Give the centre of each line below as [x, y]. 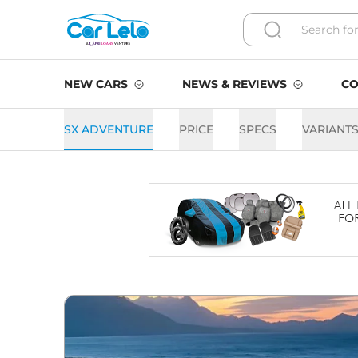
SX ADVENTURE [109, 129]
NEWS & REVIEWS [235, 84]
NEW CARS [96, 84]
